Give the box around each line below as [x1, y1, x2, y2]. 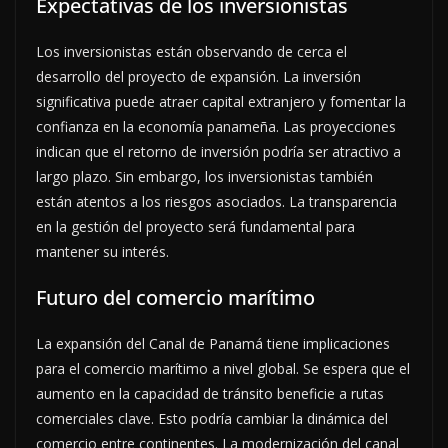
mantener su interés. [36, 241, 169, 261]
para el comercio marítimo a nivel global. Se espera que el [36, 358, 410, 378]
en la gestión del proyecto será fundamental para [36, 216, 355, 236]
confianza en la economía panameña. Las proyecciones [36, 116, 396, 136]
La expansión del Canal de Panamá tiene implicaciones [36, 333, 390, 353]
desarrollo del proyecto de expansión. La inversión [36, 66, 361, 86]
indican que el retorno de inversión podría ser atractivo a [36, 141, 401, 161]
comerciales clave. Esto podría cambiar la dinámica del [36, 408, 388, 428]
